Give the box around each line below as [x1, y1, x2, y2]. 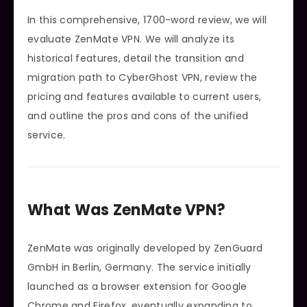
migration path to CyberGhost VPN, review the [27, 70, 258, 84]
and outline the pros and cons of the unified [27, 108, 249, 123]
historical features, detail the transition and [27, 51, 244, 65]
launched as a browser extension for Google [27, 279, 247, 293]
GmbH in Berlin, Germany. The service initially [27, 260, 251, 274]
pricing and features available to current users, [27, 89, 262, 103]
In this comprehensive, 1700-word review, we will [27, 12, 267, 27]
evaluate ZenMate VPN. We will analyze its [27, 32, 235, 46]
